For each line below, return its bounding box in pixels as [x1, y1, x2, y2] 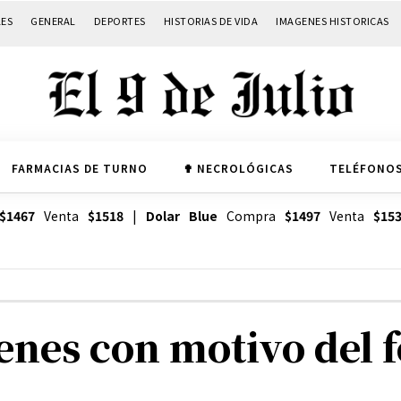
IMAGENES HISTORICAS [276, 13, 389, 28]
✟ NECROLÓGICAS [183, 159, 294, 175]
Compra [217, 207, 285, 226]
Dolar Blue [145, 207, 218, 226]
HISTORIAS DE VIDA [163, 13, 258, 28]
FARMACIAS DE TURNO [11, 159, 148, 175]
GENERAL [30, 13, 76, 28]
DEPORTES [93, 13, 146, 28]
